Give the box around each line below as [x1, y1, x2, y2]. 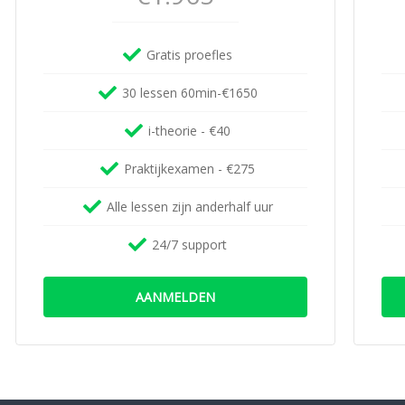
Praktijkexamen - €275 [124, 160, 256, 177]
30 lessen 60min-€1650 [121, 84, 258, 101]
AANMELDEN [135, 288, 215, 306]
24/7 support [152, 236, 228, 253]
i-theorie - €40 [148, 122, 231, 139]
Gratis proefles [146, 46, 233, 63]
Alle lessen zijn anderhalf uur [106, 198, 273, 215]
